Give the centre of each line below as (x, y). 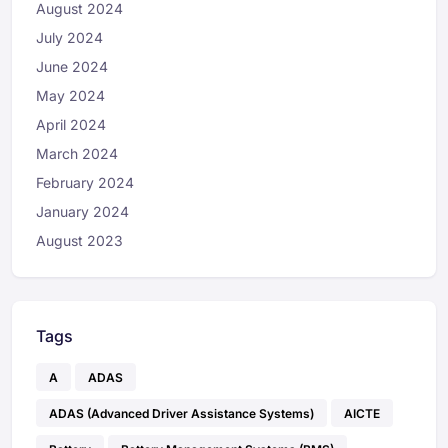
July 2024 (69, 38)
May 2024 (70, 96)
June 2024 (72, 67)
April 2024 (71, 125)
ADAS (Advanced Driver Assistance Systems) (181, 413)
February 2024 (85, 183)
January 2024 (82, 212)
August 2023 (79, 241)
